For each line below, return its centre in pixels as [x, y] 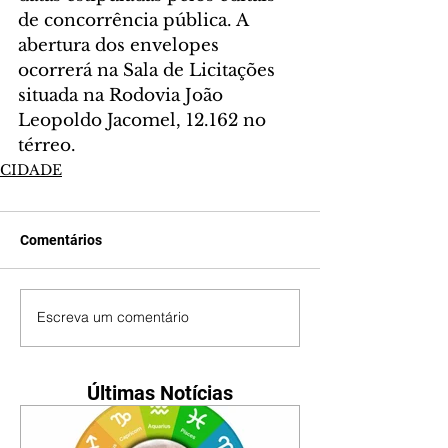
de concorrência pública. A [135, 20]
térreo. [47, 145]
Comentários [61, 239]
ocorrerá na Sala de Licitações [149, 70]
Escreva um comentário [113, 317]
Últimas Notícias [160, 392]
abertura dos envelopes [121, 45]
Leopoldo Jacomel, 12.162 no [144, 120]
